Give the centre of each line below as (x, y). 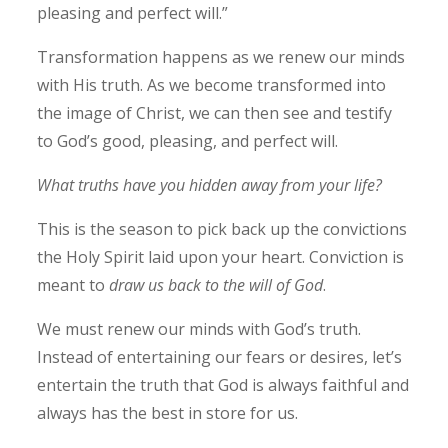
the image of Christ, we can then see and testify (215, 113)
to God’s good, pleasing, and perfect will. (188, 141)
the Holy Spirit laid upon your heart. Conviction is (221, 257)
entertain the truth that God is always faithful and (223, 385)
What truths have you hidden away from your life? (210, 185)
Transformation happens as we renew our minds (221, 57)
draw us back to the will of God (216, 285)
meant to (73, 285)
